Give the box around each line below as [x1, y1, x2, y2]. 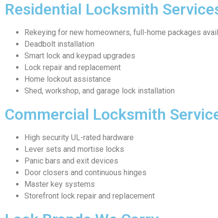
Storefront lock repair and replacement [24, 191, 155, 201]
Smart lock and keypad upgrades [24, 51, 135, 61]
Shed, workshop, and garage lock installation [24, 86, 175, 96]
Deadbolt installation [24, 39, 94, 49]
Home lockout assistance [24, 74, 111, 84]
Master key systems [24, 180, 95, 189]
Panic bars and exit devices [24, 156, 118, 166]
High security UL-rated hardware [24, 133, 134, 143]
